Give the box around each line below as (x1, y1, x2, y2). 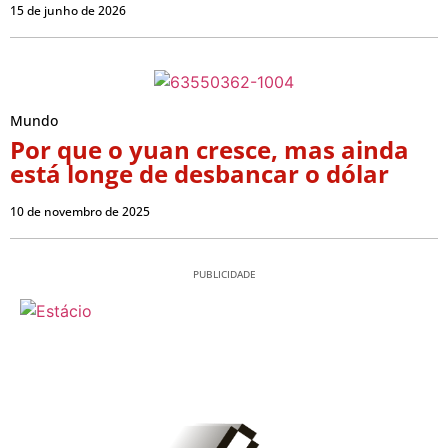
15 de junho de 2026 (10, 2, 126, 20)
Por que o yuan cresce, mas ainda (10, 133, 409, 167)
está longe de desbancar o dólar (10, 157, 389, 191)
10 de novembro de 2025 (10, 203, 150, 221)
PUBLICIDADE (192, 267, 256, 282)
